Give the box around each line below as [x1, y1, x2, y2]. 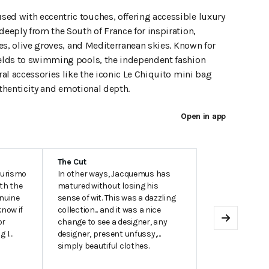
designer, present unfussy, [57, 229, 157, 239]
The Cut [57, 157, 86, 167]
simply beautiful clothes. [57, 241, 150, 251]
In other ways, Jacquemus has [57, 169, 171, 179]
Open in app [181, 111, 226, 121]
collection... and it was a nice [57, 205, 161, 215]
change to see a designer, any [57, 217, 168, 227]
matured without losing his [57, 181, 159, 191]
